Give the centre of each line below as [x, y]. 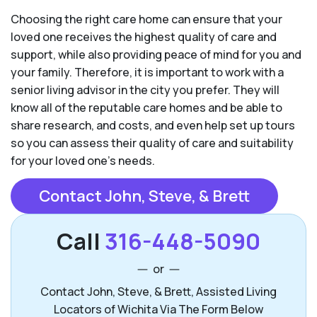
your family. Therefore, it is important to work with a [147, 72]
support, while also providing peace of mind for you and [156, 54]
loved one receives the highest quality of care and [144, 36]
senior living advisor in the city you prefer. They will [145, 90]
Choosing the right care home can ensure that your [146, 19]
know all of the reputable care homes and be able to [146, 107]
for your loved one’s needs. [83, 160]
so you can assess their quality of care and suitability [152, 143]
